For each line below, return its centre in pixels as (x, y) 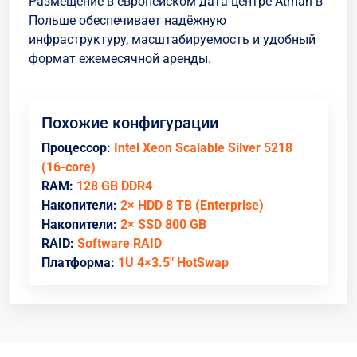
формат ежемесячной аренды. (120, 59)
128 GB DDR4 (114, 186)
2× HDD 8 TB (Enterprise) (192, 205)
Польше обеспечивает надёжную (127, 20)
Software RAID (120, 243)
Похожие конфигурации (130, 123)
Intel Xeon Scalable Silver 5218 (203, 148)
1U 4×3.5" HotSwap (173, 263)
